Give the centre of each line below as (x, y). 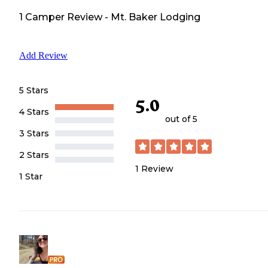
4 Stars (34, 112)
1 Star (31, 177)
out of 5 (181, 119)
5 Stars (34, 91)
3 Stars (34, 134)
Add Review (43, 56)
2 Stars (34, 155)
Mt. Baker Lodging (156, 17)
